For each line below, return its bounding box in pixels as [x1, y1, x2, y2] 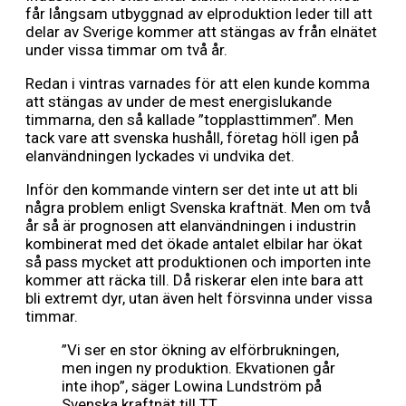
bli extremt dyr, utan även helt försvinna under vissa [25, 289, 372, 308]
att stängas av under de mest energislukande [25, 92, 332, 111]
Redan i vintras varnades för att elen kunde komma [25, 74, 370, 93]
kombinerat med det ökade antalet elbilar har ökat [25, 235, 362, 254]
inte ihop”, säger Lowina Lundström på [62, 377, 322, 396]
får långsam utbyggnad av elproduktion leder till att [25, 5, 372, 24]
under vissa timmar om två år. [25, 41, 227, 60]
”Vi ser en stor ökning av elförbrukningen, [62, 341, 339, 360]
